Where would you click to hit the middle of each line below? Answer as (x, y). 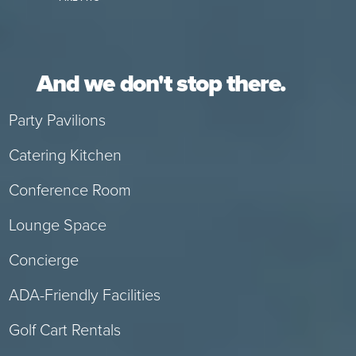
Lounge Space (57, 225)
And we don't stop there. (161, 84)
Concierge (43, 260)
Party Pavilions (57, 120)
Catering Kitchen (65, 155)
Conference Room (70, 190)
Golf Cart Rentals (64, 330)
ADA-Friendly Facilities (84, 295)
